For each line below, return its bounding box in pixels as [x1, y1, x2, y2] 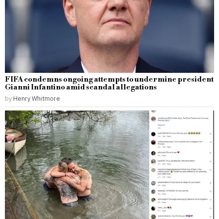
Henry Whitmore [13, 94, 60, 102]
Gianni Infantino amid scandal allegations [5, 82, 157, 92]
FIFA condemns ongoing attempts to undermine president [5, 74, 214, 84]
